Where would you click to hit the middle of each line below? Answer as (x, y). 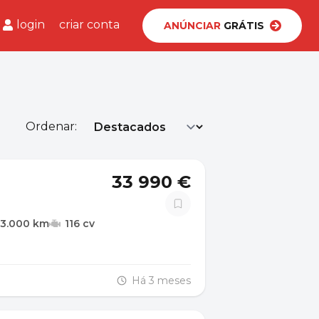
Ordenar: (51, 126)
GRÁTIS (242, 26)
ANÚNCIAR (192, 26)
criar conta (89, 25)
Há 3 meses (161, 281)
